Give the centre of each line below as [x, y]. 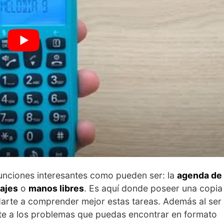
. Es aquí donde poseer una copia [153, 188]
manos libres [56, 188]
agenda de [199, 175]
